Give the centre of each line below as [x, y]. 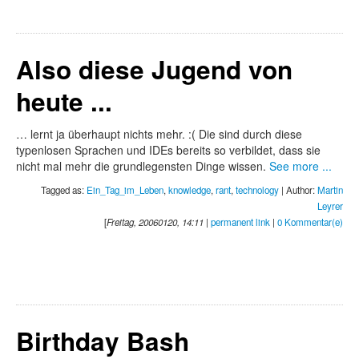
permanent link [240, 222]
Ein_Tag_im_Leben [125, 190]
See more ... [301, 165]
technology [257, 190]
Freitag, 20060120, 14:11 [155, 222]
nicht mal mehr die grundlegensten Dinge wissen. [143, 165]
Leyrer [330, 206]
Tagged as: [64, 190]
